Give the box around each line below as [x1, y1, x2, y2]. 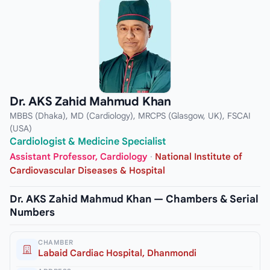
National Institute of [155, 151, 242, 163]
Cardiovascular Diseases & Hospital [10, 165, 165, 177]
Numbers [10, 206, 55, 219]
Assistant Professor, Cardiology [10, 151, 148, 163]
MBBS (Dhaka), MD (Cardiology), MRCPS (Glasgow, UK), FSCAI [10, 110, 251, 121]
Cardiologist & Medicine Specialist [10, 135, 166, 148]
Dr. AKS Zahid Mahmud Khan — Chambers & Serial [10, 193, 259, 206]
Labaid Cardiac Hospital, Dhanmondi [38, 248, 196, 259]
